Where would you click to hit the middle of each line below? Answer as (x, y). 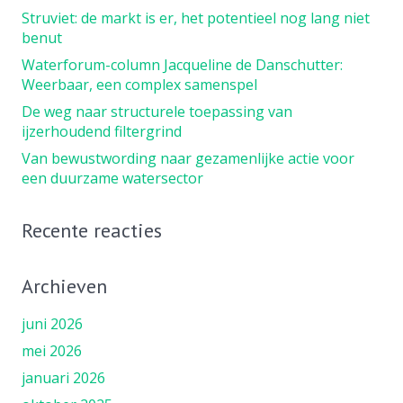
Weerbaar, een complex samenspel (139, 84)
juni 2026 (52, 323)
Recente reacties (92, 230)
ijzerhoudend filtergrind (102, 131)
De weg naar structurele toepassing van (157, 111)
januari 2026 (63, 377)
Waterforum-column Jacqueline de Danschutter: (182, 64)
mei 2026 (52, 350)
